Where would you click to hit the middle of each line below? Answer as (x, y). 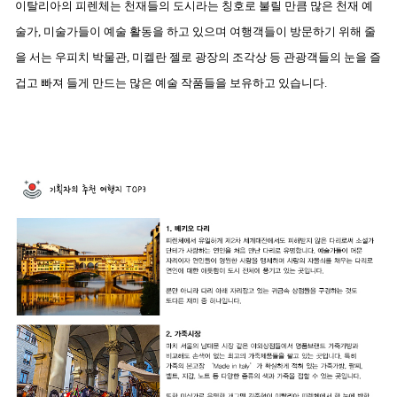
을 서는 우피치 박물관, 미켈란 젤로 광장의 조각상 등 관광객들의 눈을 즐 (198, 58)
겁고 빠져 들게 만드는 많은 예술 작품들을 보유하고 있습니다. (172, 83)
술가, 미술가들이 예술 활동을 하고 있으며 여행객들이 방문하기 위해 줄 (195, 32)
